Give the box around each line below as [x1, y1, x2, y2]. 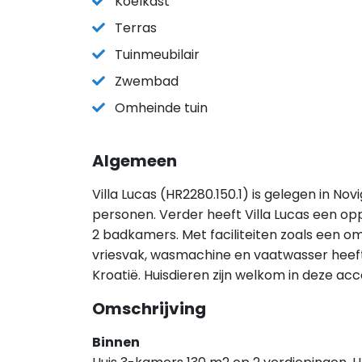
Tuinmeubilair [115, 45, 200, 64]
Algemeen [92, 149, 177, 172]
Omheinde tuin [115, 99, 208, 117]
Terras [115, 19, 157, 37]
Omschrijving [92, 297, 206, 320]
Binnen [92, 333, 140, 351]
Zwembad [115, 72, 179, 90]
